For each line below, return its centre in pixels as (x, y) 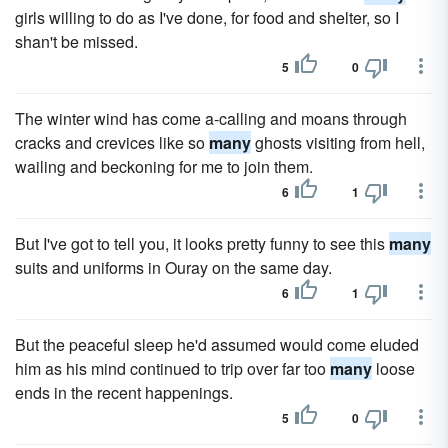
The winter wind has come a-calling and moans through (211, 118)
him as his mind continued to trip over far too (172, 368)
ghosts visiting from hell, (338, 142)
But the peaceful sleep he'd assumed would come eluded (217, 344)
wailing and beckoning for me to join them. (164, 166)
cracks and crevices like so (112, 142)
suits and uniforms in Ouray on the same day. (173, 267)
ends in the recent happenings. (124, 392)
